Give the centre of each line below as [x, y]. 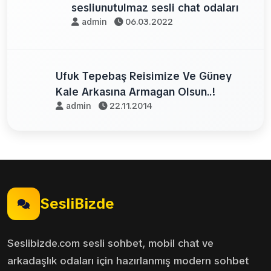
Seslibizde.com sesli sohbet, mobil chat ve [110, 243]
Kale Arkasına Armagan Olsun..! [135, 92]
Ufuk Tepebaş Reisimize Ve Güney [143, 76]
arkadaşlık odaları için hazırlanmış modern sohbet [128, 261]
